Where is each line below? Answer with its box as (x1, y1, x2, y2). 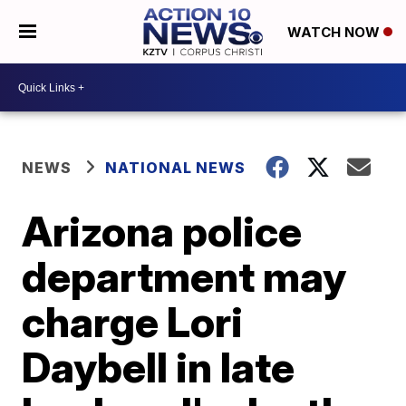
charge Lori (22, 296, 244, 347)
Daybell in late (22, 342, 295, 392)
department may (22, 251, 347, 302)
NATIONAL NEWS (105, 159, 246, 177)
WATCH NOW (286, 24, 383, 42)
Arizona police (22, 206, 303, 256)
